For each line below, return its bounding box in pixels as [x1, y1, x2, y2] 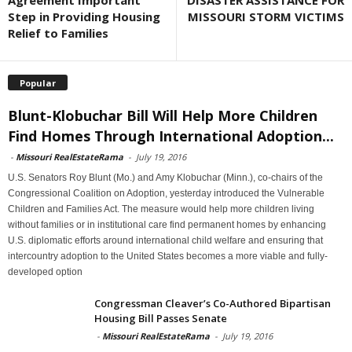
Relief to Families [8, 25, 108, 41]
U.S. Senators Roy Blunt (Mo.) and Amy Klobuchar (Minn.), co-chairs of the [8, 171, 323, 183]
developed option [8, 266, 82, 277]
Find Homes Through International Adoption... [8, 126, 334, 145]
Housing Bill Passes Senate [94, 310, 227, 325]
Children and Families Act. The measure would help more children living [8, 203, 314, 214]
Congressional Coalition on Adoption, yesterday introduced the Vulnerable [8, 187, 324, 199]
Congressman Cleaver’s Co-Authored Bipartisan [94, 295, 331, 310]
